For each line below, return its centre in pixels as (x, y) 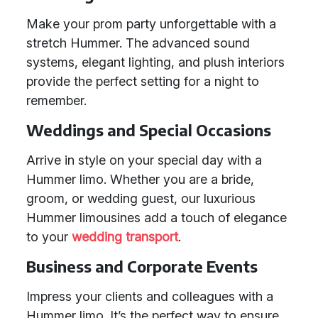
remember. (56, 100)
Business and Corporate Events (142, 267)
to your (49, 237)
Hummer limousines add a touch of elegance (157, 218)
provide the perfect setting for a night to (143, 81)
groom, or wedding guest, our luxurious (141, 198)
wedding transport (125, 237)
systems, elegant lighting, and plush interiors (155, 62)
